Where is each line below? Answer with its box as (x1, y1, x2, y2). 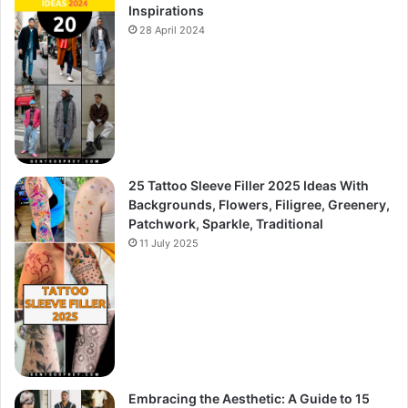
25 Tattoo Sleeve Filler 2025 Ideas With (128, 178, 369, 194)
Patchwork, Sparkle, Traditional (128, 216, 323, 232)
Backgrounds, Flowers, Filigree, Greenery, (128, 197, 390, 213)
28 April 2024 (139, 24, 205, 37)
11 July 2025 (139, 237, 199, 250)
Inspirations (128, 3, 204, 19)
